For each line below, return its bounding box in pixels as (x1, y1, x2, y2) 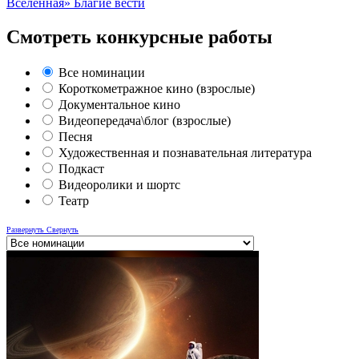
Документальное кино (58, 97, 180, 111)
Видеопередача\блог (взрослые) (58, 113, 231, 127)
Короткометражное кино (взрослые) (58, 81, 255, 95)
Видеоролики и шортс (58, 177, 180, 192)
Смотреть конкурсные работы (6, 26, 272, 47)
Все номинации (58, 65, 145, 79)
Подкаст (58, 161, 104, 175)
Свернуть (46, 224, 79, 234)
